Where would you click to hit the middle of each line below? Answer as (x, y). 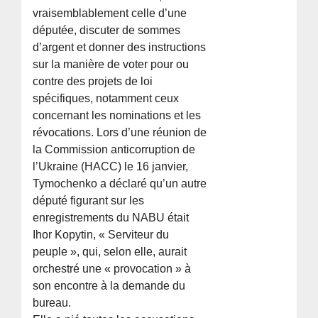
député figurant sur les (89, 201)
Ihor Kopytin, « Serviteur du (101, 235)
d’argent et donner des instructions (120, 48)
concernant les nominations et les (117, 116)
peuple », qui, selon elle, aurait (110, 252)
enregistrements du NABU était (111, 218)
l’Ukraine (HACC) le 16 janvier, (111, 167)
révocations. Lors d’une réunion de (120, 133)
